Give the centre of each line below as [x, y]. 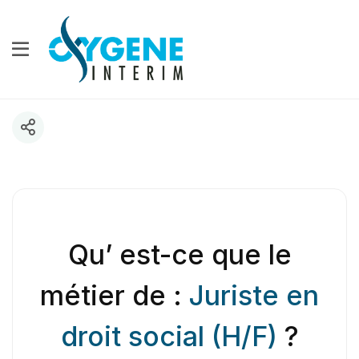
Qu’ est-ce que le [179, 254]
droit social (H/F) [169, 336]
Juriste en [254, 295]
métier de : [115, 295]
